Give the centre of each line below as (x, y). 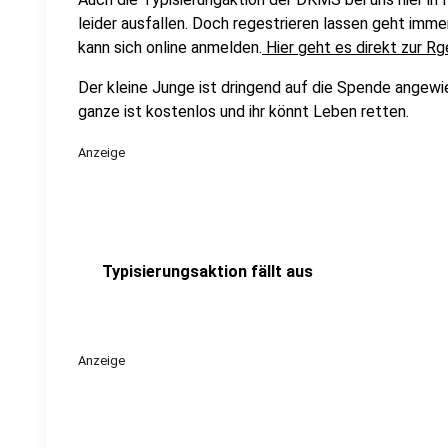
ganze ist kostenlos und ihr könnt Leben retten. (243, 111)
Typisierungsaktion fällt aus (207, 271)
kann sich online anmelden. (170, 47)
